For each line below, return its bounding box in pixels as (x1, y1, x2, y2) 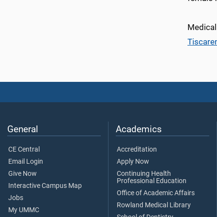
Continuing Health (117, 170, 171, 178)
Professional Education (117, 177, 186, 186)
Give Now (8, 170, 37, 178)
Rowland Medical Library (117, 201, 191, 210)
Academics (116, 124, 162, 135)
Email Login (8, 157, 43, 166)
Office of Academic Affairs (117, 189, 195, 198)
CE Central (8, 145, 40, 154)
